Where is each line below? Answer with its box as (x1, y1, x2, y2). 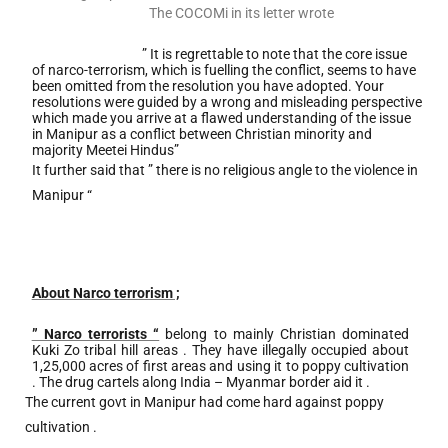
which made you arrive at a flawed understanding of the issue (31, 109, 411, 126)
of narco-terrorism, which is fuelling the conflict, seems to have (31, 61, 416, 78)
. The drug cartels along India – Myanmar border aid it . (31, 373, 370, 390)
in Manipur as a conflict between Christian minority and (31, 125, 372, 142)
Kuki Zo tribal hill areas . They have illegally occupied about (31, 341, 410, 358)
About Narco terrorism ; (32, 284, 180, 301)
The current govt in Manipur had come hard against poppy (25, 393, 384, 410)
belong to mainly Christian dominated (165, 325, 410, 342)
